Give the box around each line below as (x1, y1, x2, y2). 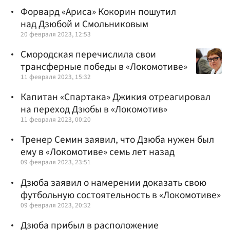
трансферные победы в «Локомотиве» (21, 59, 187, 74)
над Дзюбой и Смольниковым (21, 16, 148, 31)
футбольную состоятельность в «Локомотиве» (21, 187, 221, 202)
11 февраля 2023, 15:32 (21, 71, 91, 82)
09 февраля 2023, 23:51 (21, 157, 91, 167)
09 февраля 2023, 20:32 (21, 200, 91, 210)
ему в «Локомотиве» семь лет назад (21, 145, 175, 160)
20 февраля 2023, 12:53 (21, 29, 91, 39)
